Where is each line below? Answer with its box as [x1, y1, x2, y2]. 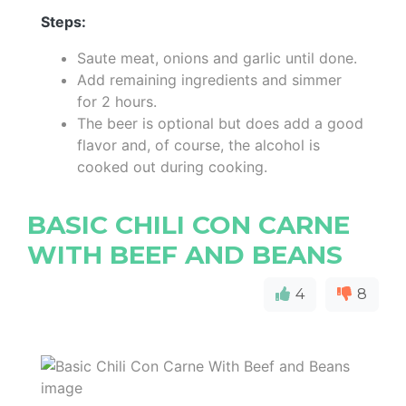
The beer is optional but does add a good [77, 113, 363, 132]
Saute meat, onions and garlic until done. [77, 48, 357, 67]
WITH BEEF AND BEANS [27, 238, 343, 270]
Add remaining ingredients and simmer [77, 70, 342, 89]
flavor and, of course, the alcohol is [77, 135, 320, 154]
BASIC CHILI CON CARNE [27, 208, 350, 240]
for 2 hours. [77, 92, 157, 111]
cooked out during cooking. [77, 157, 267, 176]
